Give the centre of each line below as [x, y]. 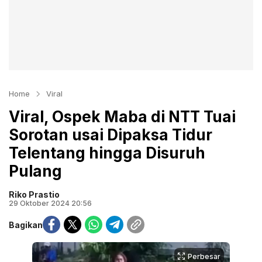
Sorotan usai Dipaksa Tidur [111, 135]
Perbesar [204, 256]
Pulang [35, 171]
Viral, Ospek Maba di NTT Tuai [122, 117]
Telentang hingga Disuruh [107, 153]
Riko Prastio [34, 194]
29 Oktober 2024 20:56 [50, 203]
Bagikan [26, 225]
